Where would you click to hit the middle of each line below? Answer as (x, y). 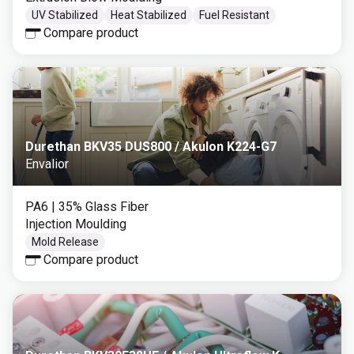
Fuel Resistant (234, 15)
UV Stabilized (65, 15)
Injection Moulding (76, 224)
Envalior (47, 164)
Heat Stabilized (149, 15)
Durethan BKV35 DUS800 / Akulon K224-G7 (151, 147)
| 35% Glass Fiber (100, 207)
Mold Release (65, 242)
